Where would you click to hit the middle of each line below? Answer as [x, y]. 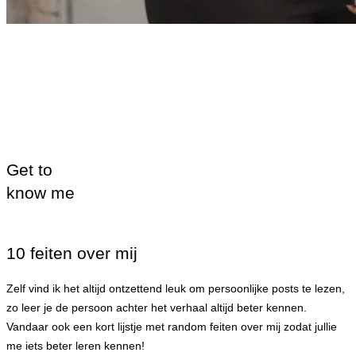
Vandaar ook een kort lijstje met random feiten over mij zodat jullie [172, 327]
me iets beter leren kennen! [77, 346]
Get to [29, 170]
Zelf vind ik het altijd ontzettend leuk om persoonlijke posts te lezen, [176, 289]
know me [41, 193]
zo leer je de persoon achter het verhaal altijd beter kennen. [157, 308]
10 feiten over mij [72, 253]
